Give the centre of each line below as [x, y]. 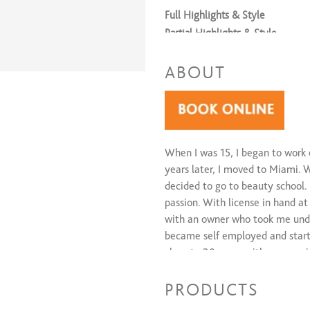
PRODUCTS [211, 290]
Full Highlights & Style [215, 15]
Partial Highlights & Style [220, 33]
